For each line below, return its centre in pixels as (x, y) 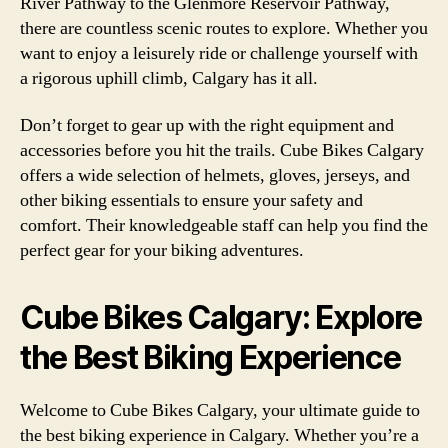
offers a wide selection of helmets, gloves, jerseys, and (215, 175)
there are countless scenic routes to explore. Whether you (224, 28)
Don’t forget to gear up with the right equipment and (207, 125)
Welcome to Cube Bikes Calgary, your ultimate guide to (220, 410)
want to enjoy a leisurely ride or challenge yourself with (219, 53)
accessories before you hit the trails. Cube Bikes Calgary (222, 150)
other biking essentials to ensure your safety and (191, 200)
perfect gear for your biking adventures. (162, 250)
